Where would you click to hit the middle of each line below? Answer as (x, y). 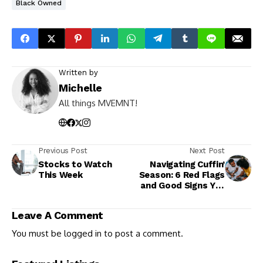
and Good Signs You (183, 186)
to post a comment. (142, 234)
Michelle (81, 88)
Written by (78, 73)
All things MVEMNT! (98, 103)
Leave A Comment (58, 215)
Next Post (207, 151)
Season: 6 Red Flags (182, 175)
